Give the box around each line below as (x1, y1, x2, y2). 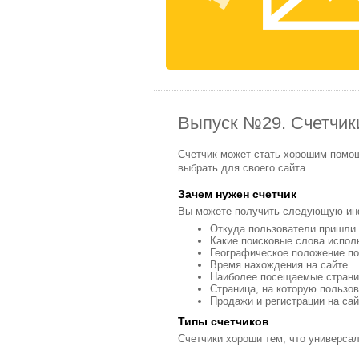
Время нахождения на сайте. (210, 259, 351, 271)
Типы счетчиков (178, 315, 269, 328)
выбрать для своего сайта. (178, 162, 309, 174)
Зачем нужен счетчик (178, 188, 296, 200)
